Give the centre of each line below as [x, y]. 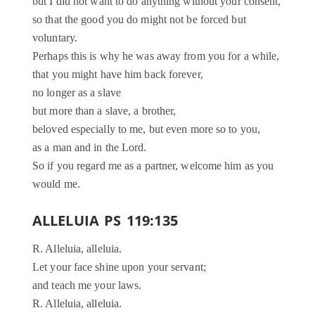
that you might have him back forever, [118, 75]
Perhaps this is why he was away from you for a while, [156, 56]
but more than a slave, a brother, [104, 111]
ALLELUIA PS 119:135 [105, 220]
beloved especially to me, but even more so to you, [146, 129]
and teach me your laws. [87, 285]
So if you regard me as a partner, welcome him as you [153, 166]
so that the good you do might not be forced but [139, 20]
